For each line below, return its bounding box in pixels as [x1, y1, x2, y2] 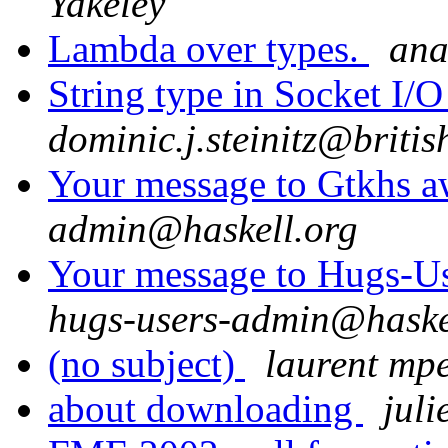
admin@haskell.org [48, 207, 358, 251]
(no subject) [48, 342, 245, 386]
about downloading [48, 387, 363, 431]
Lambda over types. [48, 27, 369, 71]
